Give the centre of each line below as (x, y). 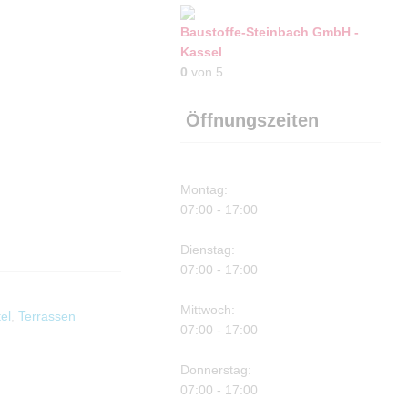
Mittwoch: (208, 309)
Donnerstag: (216, 369)
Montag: (204, 189)
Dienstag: (208, 249)
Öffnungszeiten (250, 120)
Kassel (202, 51)
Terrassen (46, 316)
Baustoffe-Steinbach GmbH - (270, 31)
